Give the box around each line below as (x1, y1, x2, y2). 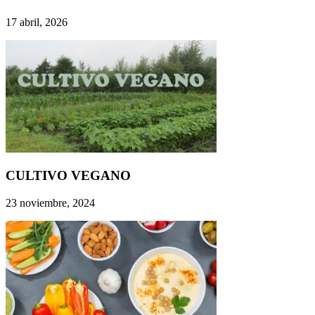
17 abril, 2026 (6, 15, 67, 28)
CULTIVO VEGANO (6, 168, 131, 184)
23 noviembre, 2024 (6, 196, 95, 209)
